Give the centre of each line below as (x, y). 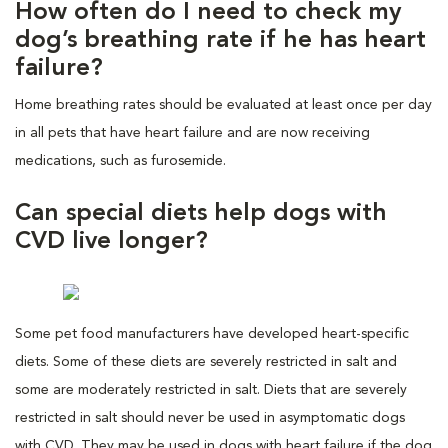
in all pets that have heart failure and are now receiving (192, 132)
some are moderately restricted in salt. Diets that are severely (211, 389)
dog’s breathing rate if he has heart (220, 40)
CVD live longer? (111, 241)
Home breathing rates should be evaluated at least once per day (223, 104)
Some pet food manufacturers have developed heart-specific (212, 333)
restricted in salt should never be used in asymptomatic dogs (210, 417)
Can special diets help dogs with (201, 213)
